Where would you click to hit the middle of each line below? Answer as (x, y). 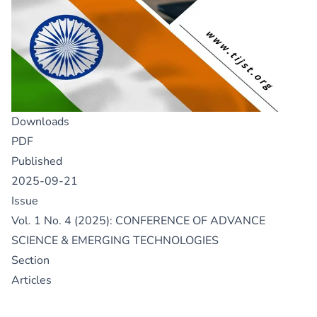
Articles (31, 281)
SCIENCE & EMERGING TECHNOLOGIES (115, 241)
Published (37, 162)
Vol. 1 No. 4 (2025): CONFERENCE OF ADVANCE (138, 221)
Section (30, 261)
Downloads (40, 122)
